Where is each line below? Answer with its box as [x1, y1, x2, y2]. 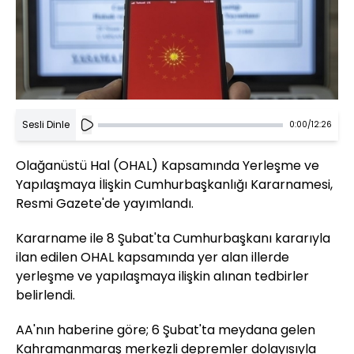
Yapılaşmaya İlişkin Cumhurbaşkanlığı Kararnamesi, [16, 175, 333, 194]
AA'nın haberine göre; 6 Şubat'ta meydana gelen [16, 321, 315, 340]
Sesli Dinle [22, 118, 70, 132]
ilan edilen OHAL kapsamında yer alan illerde [16, 248, 289, 267]
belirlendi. [16, 286, 75, 305]
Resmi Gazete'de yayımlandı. [16, 194, 194, 213]
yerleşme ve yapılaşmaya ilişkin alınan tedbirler [16, 267, 309, 286]
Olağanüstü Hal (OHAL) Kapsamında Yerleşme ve [16, 156, 319, 175]
